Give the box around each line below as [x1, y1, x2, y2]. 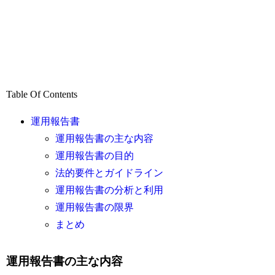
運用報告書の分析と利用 [55, 185, 164, 196]
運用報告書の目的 [55, 150, 134, 161]
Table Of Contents [6, 89, 78, 100]
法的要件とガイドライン [55, 168, 164, 179]
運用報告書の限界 [55, 202, 134, 213]
